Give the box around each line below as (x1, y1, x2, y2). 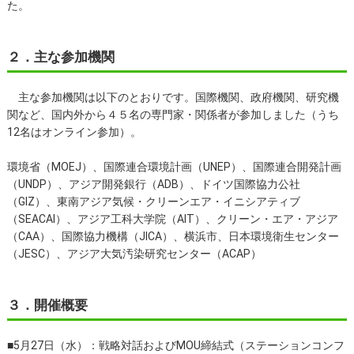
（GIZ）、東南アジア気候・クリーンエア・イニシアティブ (6, 194, 300, 208)
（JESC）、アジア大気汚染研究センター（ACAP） (6, 247, 262, 260)
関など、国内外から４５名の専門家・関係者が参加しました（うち (6, 107, 339, 121)
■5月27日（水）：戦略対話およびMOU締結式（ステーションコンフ (6, 338, 345, 352)
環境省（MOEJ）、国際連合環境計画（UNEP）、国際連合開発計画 (6, 160, 341, 173)
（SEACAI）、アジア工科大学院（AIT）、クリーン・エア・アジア (6, 212, 338, 225)
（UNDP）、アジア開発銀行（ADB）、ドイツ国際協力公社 (6, 177, 300, 190)
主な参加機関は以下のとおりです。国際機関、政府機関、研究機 (6, 90, 339, 104)
